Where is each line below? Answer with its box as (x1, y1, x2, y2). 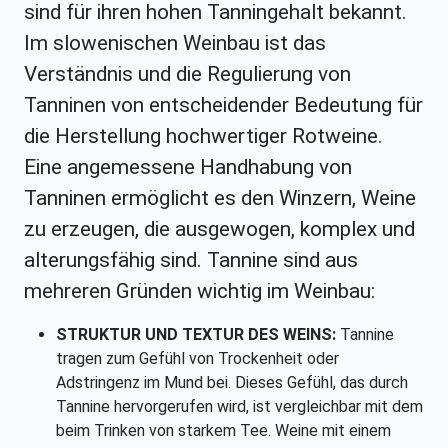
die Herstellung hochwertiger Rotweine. (24, 124, 383, 149)
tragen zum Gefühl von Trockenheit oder (56, 349, 339, 369)
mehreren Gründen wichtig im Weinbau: (24, 279, 375, 304)
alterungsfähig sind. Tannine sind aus (24, 248, 358, 273)
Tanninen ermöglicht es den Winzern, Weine (24, 186, 416, 211)
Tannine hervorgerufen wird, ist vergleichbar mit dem (56, 397, 423, 417)
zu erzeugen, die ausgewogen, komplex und (24, 217, 415, 242)
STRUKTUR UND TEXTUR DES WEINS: (56, 325, 336, 345)
